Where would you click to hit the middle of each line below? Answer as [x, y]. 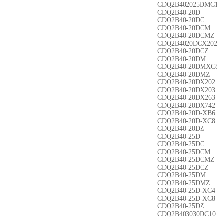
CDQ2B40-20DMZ [184, 74]
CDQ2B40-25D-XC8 [186, 198]
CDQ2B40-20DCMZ [186, 36]
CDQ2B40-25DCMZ [186, 160]
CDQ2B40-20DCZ [183, 51]
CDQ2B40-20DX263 [186, 98]
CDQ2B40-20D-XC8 [186, 121]
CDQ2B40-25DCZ [183, 167]
